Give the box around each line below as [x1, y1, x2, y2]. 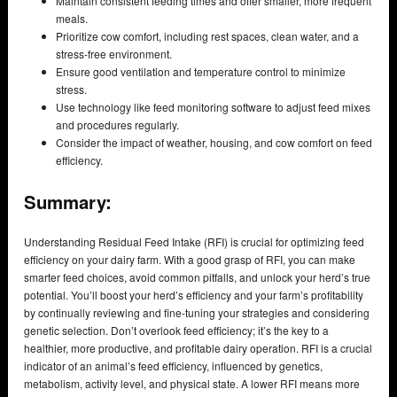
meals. [56, 11, 88, 27]
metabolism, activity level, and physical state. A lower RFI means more [24, 375, 360, 391]
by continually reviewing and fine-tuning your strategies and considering [24, 304, 370, 320]
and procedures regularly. [56, 117, 179, 133]
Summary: [24, 188, 117, 214]
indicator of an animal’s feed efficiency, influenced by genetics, [24, 357, 323, 373]
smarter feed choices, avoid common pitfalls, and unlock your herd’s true [24, 269, 370, 284]
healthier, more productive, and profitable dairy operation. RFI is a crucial [24, 339, 372, 355]
